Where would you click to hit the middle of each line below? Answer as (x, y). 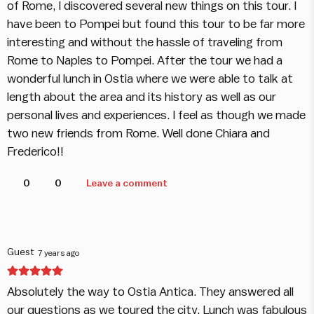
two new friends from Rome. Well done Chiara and (138, 134)
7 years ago (59, 253)
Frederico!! (35, 152)
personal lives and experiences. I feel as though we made (156, 116)
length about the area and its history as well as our (142, 97)
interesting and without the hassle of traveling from (145, 43)
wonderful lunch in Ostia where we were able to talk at (150, 79)
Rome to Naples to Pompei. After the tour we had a (145, 61)
